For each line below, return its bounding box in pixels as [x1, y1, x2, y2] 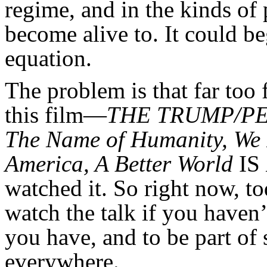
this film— [5, 101, 107, 128]
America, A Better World [5, 150, 239, 176]
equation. [5, 45, 92, 72]
